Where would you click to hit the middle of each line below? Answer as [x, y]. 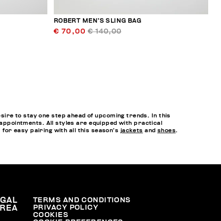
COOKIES [51, 215]
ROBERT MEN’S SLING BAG [97, 21]
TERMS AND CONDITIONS [82, 200]
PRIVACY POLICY [66, 208]
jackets [131, 130]
